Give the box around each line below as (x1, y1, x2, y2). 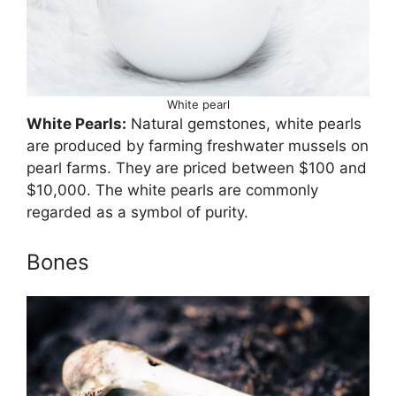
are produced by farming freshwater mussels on (27, 137, 369, 156)
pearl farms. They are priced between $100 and (27, 159, 367, 178)
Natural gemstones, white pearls (126, 115, 362, 133)
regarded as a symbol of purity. (27, 203, 248, 222)
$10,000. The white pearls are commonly (27, 181, 318, 200)
